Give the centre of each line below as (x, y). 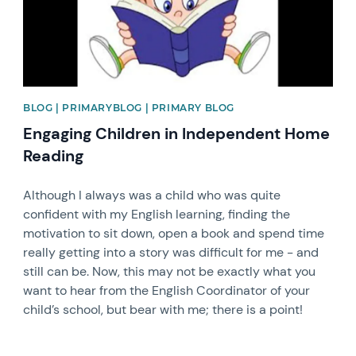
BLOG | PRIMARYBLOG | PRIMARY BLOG (129, 108)
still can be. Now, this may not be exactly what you (170, 272)
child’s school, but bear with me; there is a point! (163, 310)
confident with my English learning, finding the (157, 215)
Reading (54, 156)
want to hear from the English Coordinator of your (167, 291)
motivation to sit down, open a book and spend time (174, 234)
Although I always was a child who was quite (152, 195)
